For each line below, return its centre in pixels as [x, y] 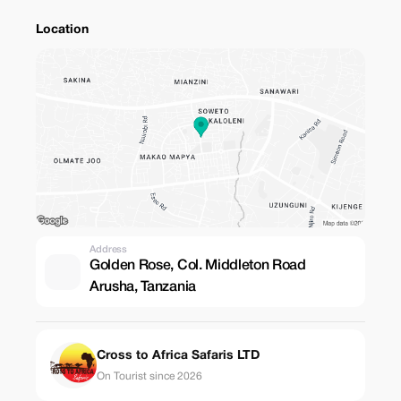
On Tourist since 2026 [149, 376]
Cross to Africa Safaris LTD [178, 355]
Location [62, 30]
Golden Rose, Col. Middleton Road [198, 266]
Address [109, 250]
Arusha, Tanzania [143, 287]
